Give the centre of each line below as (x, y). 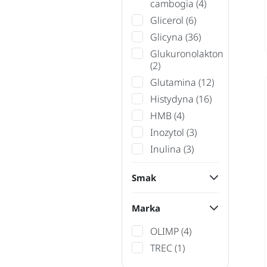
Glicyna (167, 37)
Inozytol (168, 132)
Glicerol (168, 20)
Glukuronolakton (187, 54)
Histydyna (173, 99)
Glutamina (174, 82)
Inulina (167, 149)
